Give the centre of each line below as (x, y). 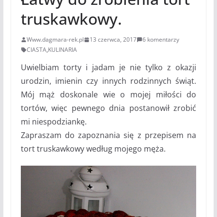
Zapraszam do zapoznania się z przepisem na (108, 135)
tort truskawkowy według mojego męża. (93, 149)
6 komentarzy (161, 40)
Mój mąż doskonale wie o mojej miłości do (108, 95)
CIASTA (36, 50)
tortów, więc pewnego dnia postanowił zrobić (108, 108)
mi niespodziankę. (54, 122)
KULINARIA (62, 50)
